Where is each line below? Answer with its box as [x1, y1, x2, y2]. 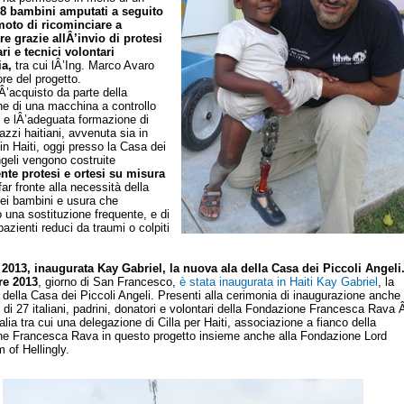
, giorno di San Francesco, [38, 275, 176, 289]
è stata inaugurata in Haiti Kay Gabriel [176, 275, 378, 289]
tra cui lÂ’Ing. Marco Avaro [12, 59, 154, 72]
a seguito [112, 5, 163, 18]
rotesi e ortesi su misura [29, 167, 165, 180]
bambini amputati [10, 5, 108, 18]
